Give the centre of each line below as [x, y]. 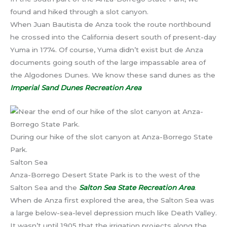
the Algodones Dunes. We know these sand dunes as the [113, 75]
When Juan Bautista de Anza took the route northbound [110, 24]
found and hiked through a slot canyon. [79, 11]
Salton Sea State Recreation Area [137, 187]
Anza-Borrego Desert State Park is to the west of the [105, 175]
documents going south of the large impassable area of [108, 62]
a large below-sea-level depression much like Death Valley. [113, 213]
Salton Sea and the [45, 187]
